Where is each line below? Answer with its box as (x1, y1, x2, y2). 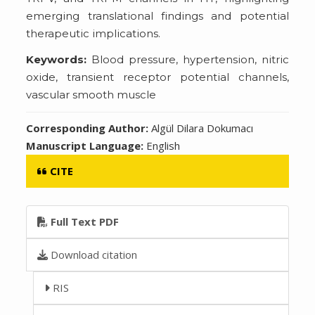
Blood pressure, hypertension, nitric (86, 52, 289, 66)
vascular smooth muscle (26, 87, 157, 101)
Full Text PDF (48, 214, 120, 229)
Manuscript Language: (26, 138, 147, 153)
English (146, 138, 181, 153)
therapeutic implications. (26, 26, 161, 40)
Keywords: (26, 52, 87, 66)
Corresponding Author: (26, 120, 152, 135)
